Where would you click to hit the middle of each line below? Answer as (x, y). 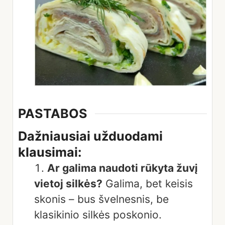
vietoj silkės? (68, 183)
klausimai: (50, 152)
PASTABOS (53, 114)
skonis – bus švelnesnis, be (101, 199)
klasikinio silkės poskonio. (98, 214)
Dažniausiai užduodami (90, 136)
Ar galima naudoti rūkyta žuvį (123, 168)
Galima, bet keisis (148, 183)
